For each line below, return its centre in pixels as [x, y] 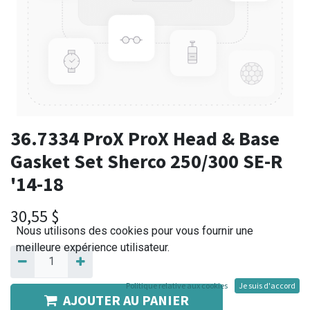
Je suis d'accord [267, 285]
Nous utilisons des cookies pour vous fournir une [135, 231]
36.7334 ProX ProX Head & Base [145, 139]
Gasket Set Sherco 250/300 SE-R [146, 162]
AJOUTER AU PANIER [126, 300]
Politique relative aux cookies [177, 285]
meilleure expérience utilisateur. [93, 247]
